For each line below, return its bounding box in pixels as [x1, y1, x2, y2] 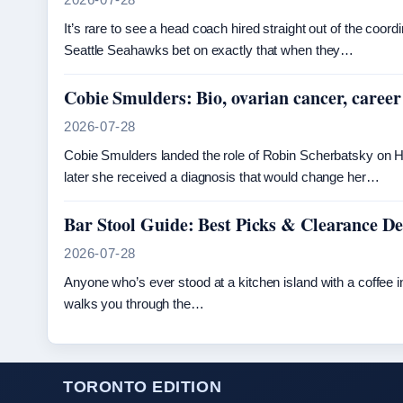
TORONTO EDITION [63, 378, 222, 396]
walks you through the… [64, 296, 204, 311]
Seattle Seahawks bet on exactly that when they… [64, 42, 354, 58]
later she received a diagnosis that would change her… [64, 169, 380, 184]
